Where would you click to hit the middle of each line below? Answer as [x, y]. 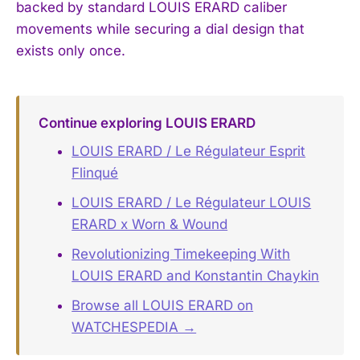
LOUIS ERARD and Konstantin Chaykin [196, 276]
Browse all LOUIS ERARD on [163, 306]
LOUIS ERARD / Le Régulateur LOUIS [192, 203]
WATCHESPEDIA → [134, 327]
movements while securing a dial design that [160, 29]
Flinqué [95, 173]
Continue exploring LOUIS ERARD [147, 123]
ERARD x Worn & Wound [150, 225]
